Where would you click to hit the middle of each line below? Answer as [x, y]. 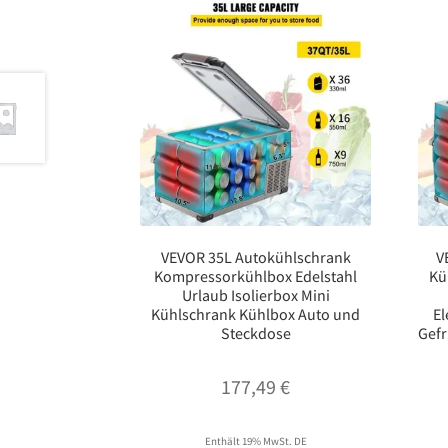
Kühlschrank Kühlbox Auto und [256, 314]
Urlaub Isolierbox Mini [255, 295]
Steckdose [255, 333]
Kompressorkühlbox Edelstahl [256, 276]
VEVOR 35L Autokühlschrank [255, 257]
